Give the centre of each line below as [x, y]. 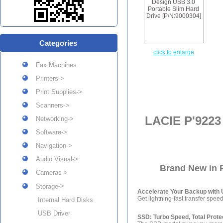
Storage [43, 186]
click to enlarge [173, 52]
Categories [61, 43]
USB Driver [50, 213]
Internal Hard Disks [61, 200]
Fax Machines [52, 65]
